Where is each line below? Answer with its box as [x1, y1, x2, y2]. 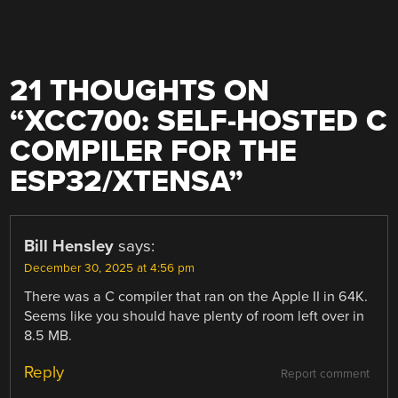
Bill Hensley [24, 235, 115, 256]
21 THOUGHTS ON [10, 72, 270, 109]
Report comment [280, 366, 370, 381]
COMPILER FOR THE [10, 132, 298, 170]
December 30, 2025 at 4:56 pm [24, 260, 195, 275]
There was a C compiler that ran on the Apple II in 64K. [24, 287, 369, 306]
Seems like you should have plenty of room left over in [24, 306, 365, 325]
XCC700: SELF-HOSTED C [25, 102, 388, 139]
